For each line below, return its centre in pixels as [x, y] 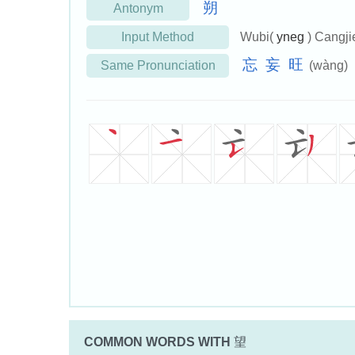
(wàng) [327, 66]
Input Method [158, 37]
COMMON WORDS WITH [157, 342]
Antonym [138, 9]
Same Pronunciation [158, 66]
